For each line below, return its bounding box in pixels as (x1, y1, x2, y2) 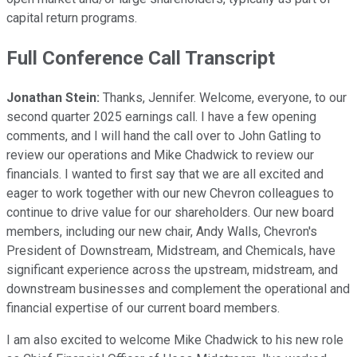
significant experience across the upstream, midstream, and (6, 261, 338, 277)
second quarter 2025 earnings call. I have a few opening (6, 108, 316, 124)
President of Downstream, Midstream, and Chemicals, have (6, 242, 335, 258)
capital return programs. (6, 10, 137, 25)
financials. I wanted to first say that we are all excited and (6, 166, 324, 182)
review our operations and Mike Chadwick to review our (6, 147, 314, 163)
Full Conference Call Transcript (6, 46, 275, 69)
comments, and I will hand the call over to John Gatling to (6, 127, 321, 143)
